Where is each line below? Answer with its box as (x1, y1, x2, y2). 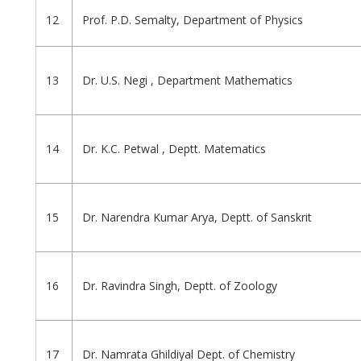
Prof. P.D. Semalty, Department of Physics (82, 12, 303, 28)
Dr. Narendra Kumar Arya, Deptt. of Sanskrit (82, 210, 312, 226)
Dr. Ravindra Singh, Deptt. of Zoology (82, 278, 277, 294)
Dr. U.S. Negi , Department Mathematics (82, 73, 293, 89)
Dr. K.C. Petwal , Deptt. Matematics (82, 141, 266, 157)
